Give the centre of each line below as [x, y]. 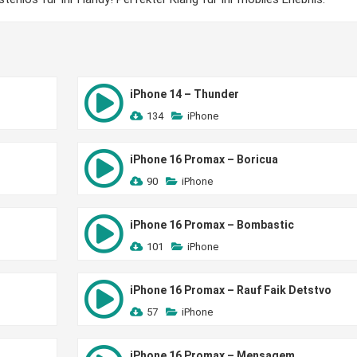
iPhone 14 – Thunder [184, 94]
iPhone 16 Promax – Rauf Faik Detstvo [230, 290]
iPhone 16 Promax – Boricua [204, 159]
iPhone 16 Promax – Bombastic [212, 225]
